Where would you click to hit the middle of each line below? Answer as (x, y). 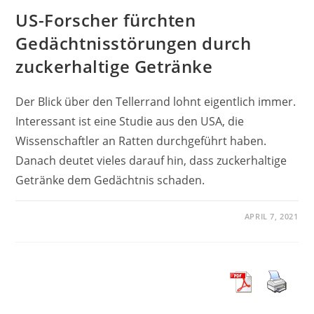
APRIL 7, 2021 (271, 216)
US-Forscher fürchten (106, 20)
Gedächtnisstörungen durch (134, 43)
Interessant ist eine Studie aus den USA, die (130, 121)
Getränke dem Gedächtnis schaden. (110, 180)
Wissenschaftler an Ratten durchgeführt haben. (141, 141)
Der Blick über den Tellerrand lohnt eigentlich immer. (156, 101)
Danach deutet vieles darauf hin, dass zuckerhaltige (151, 160)
